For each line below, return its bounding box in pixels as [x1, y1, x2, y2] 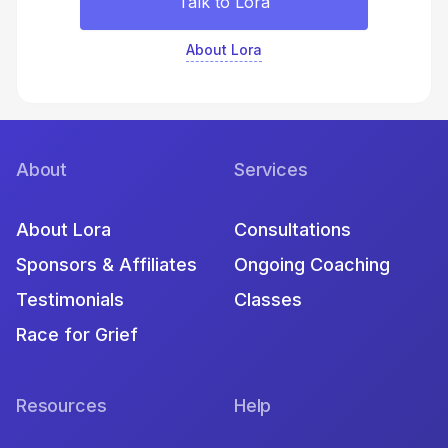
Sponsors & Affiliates [16, 253, 197, 275]
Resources [16, 394, 107, 416]
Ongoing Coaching [234, 253, 390, 275]
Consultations [234, 218, 351, 240]
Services [234, 158, 308, 180]
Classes [234, 288, 302, 310]
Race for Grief [16, 323, 138, 345]
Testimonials [16, 288, 124, 310]
